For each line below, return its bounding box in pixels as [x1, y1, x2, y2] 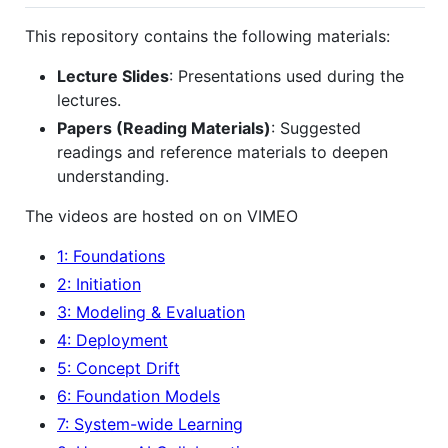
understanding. [57, 165, 169, 186]
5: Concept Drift [57, 357, 180, 378]
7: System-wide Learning [57, 413, 243, 434]
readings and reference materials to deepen [57, 141, 388, 162]
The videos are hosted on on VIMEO [25, 205, 298, 226]
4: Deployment [57, 329, 168, 350]
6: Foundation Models [57, 385, 220, 406]
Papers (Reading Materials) [57, 117, 271, 138]
